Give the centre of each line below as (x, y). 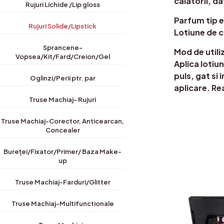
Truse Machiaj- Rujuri (62, 99)
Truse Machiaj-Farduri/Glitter (62, 182)
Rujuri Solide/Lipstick (62, 26)
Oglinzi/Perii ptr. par (62, 78)
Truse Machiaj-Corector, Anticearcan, (62, 121)
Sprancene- (62, 47)
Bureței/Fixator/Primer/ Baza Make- (62, 151)
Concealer (62, 130)
